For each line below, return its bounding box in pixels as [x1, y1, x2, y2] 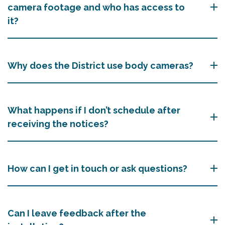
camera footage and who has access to [8, 2, 185, 13]
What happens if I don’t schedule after [8, 104, 180, 116]
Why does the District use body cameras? [8, 60, 193, 71]
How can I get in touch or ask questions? [8, 163, 187, 174]
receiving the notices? [8, 118, 108, 129]
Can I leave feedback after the [8, 207, 146, 218]
